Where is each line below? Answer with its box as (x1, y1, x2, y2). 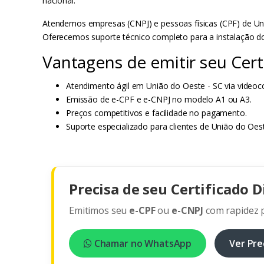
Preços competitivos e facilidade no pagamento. (66, 107, 247, 119)
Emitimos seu (69, 204, 130, 217)
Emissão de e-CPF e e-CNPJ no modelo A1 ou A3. (66, 94, 252, 105)
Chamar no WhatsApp (91, 237, 192, 250)
